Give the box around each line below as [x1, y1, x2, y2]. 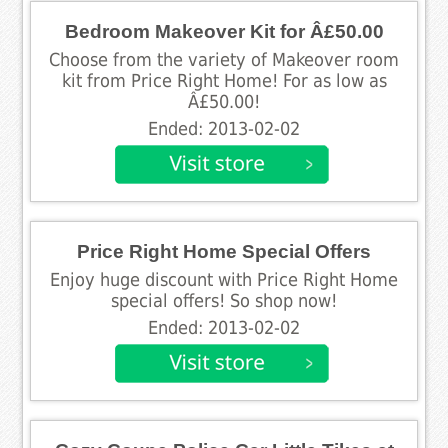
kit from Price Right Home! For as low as [61, 70, 387, 91]
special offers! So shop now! [111, 290, 337, 311]
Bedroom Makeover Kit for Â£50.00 [64, 20, 384, 42]
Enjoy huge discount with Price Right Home [50, 269, 398, 290]
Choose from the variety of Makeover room [49, 49, 399, 70]
